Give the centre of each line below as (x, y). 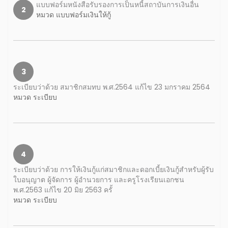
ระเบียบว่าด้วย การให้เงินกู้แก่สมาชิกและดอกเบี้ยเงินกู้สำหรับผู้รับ (113, 169)
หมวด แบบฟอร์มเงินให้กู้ (74, 15)
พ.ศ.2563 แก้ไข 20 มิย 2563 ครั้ (63, 190)
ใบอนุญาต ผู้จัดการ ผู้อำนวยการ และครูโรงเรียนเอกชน (99, 180)
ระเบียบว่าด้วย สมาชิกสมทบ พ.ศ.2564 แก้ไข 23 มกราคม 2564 (112, 87)
